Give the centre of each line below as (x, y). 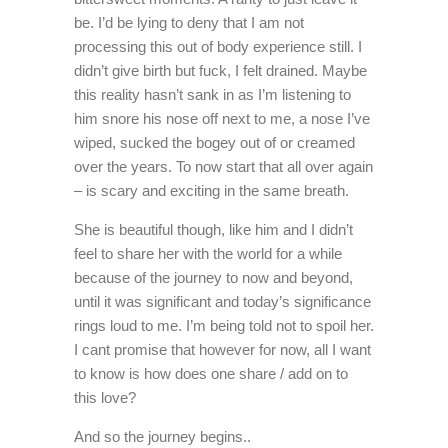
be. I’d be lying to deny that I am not (189, 22)
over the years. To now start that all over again (223, 166)
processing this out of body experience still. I (218, 46)
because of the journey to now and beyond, (213, 277)
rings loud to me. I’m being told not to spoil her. (224, 325)
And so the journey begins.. (162, 436)
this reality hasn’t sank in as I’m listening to (212, 94)
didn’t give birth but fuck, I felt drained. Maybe (220, 70)
